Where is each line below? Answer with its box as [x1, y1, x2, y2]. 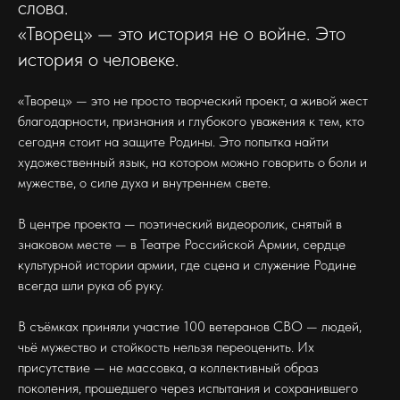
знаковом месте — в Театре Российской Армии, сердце [18, 236, 346, 253]
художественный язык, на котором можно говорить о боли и [18, 154, 367, 171]
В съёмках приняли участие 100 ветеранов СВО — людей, [18, 318, 362, 335]
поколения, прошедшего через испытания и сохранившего [18, 379, 358, 396]
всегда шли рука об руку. [18, 277, 163, 294]
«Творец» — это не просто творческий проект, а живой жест [18, 92, 368, 109]
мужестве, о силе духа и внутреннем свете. [18, 174, 271, 191]
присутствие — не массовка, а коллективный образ [18, 359, 319, 376]
